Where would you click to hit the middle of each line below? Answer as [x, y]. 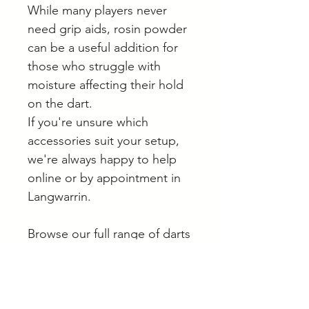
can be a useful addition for [103, 48]
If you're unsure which [88, 122]
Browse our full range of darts [109, 234]
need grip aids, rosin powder [107, 29]
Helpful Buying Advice [88, 298]
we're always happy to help [102, 160]
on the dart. [60, 104]
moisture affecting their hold [106, 85]
